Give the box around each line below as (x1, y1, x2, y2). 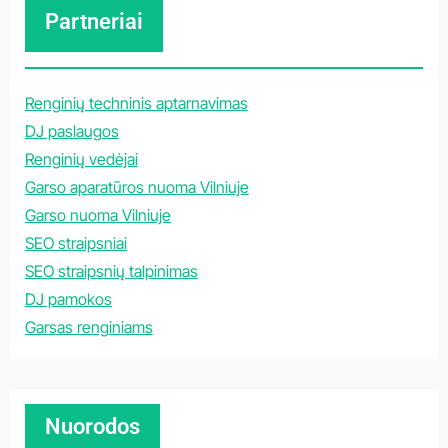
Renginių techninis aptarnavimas (24, 92, 248, 113)
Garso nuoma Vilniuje (24, 204, 171, 225)
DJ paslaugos (24, 120, 119, 141)
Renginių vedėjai (24, 148, 138, 169)
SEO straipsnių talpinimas (24, 260, 198, 281)
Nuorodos (44, 413, 140, 439)
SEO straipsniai (24, 232, 127, 253)
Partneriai (44, 8, 143, 34)
